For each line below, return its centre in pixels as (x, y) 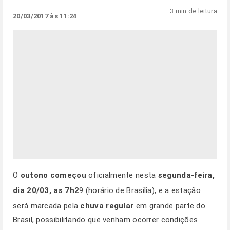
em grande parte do (170, 206)
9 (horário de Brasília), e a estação (140, 190)
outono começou (53, 175)
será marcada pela (47, 206)
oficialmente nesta (122, 175)
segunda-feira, (186, 175)
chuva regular (107, 206)
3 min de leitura (194, 11)
